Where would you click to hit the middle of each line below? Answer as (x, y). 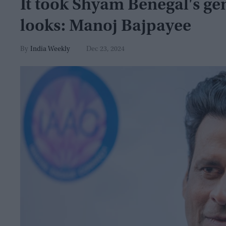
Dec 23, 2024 (105, 50)
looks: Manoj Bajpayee (106, 27)
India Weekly (50, 50)
